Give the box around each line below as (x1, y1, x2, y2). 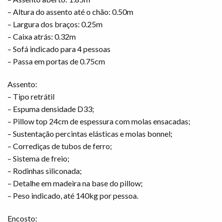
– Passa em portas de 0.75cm (7, 56, 105, 66)
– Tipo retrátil (7, 92, 55, 102)
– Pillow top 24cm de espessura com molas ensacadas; (7, 116, 190, 126)
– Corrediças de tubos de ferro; (7, 141, 112, 151)
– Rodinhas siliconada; (7, 166, 82, 176)
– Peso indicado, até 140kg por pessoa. (7, 191, 138, 201)
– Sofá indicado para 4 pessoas (7, 44, 111, 54)
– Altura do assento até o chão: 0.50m (7, 7, 133, 17)
